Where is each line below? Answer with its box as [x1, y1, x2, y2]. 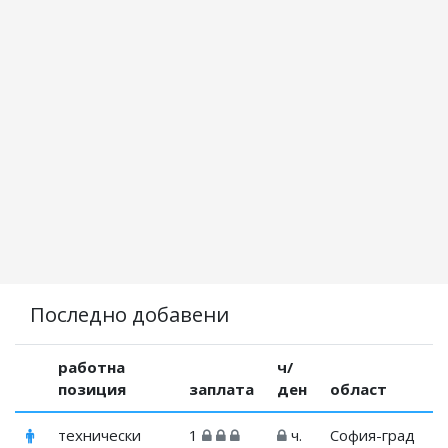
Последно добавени [30, 300, 229, 329]
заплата [189, 379, 255, 400]
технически [58, 425, 142, 446]
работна [58, 357, 126, 378]
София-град [330, 425, 416, 446]
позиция [58, 379, 127, 400]
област [330, 379, 388, 400]
